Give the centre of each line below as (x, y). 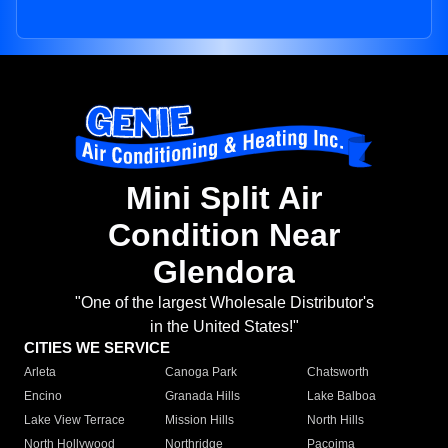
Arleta (40, 372)
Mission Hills (200, 420)
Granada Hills (203, 396)
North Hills (335, 420)
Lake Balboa (341, 396)
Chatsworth (337, 372)
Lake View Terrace (74, 420)
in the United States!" (224, 327)
